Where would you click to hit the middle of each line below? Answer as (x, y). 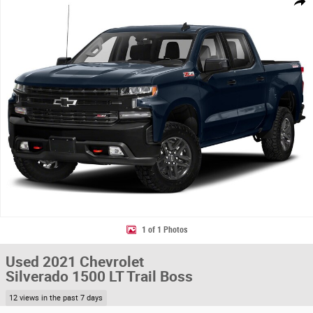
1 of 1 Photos (164, 230)
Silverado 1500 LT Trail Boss (99, 276)
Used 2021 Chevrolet (75, 262)
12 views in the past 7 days (56, 298)
